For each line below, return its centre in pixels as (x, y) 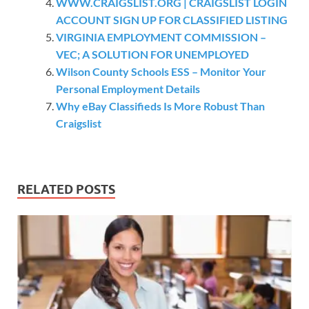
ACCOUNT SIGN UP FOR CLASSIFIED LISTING (172, 19)
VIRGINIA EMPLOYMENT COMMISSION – (161, 37)
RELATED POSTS (66, 189)
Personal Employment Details (128, 88)
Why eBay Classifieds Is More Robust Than (160, 106)
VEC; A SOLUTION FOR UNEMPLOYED (152, 54)
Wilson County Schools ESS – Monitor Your (161, 71)
